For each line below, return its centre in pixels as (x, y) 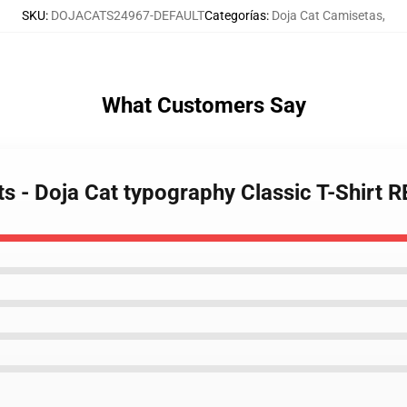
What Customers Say (203, 105)
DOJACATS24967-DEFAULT (128, 15)
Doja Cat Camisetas (327, 15)
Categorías (235, 15)
